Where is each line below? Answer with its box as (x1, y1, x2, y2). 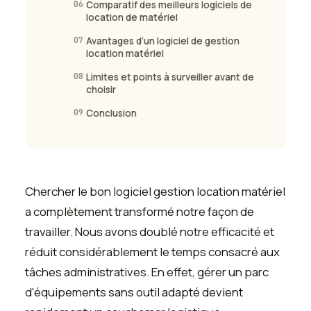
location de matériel (86, 11, 178, 24)
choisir (86, 83, 116, 96)
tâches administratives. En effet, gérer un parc (25, 264, 269, 280)
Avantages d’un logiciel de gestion (86, 35, 239, 48)
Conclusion (86, 107, 137, 120)
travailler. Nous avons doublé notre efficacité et (25, 224, 274, 240)
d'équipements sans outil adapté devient (25, 284, 243, 301)
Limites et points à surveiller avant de (86, 71, 254, 84)
